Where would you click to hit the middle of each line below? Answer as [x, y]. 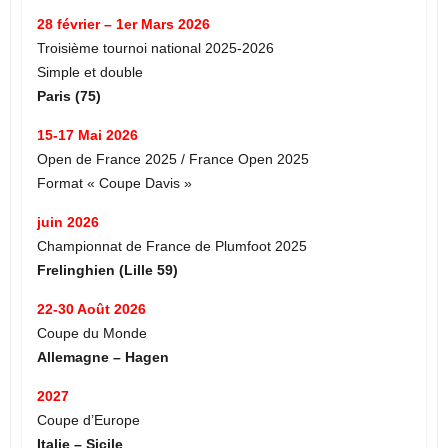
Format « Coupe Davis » [114, 182]
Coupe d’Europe [88, 419]
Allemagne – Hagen [102, 356]
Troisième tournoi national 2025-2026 [155, 47]
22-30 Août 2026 [91, 308]
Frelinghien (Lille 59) [107, 269]
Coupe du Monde [91, 332]
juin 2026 [67, 221]
